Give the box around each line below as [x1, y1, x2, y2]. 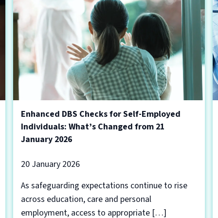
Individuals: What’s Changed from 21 [20, 121, 164, 133]
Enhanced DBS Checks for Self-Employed [20, 108, 181, 120]
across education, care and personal [20, 193, 151, 205]
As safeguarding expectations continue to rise [20, 180, 187, 192]
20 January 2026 [20, 158, 80, 170]
